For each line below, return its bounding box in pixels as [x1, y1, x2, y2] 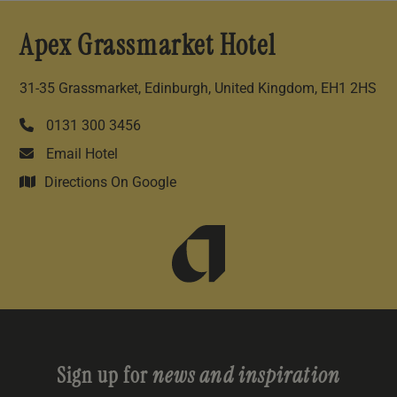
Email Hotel [43, 145, 118, 163]
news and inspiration [148, 362, 341, 390]
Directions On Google [44, 174, 176, 191]
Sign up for [56, 362, 148, 390]
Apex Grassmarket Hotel [19, 27, 276, 65]
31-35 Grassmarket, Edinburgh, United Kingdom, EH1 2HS [19, 80, 377, 97]
